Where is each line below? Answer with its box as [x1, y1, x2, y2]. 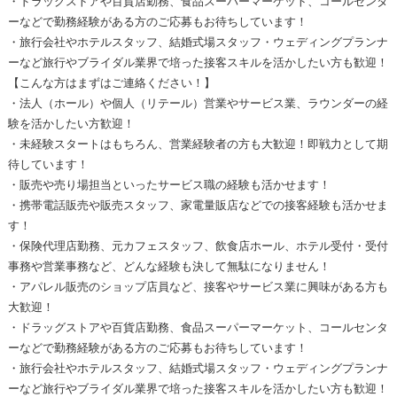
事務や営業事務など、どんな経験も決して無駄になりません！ [7, 260, 331, 274]
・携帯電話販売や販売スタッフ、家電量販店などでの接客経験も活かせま [7, 198, 388, 213]
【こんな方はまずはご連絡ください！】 [7, 76, 215, 90]
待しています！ [7, 158, 89, 172]
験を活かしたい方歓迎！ [7, 117, 135, 131]
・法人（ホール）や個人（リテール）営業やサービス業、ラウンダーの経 [7, 97, 388, 111]
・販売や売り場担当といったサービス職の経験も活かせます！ [7, 178, 331, 192]
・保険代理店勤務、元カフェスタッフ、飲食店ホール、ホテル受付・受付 [7, 239, 388, 253]
